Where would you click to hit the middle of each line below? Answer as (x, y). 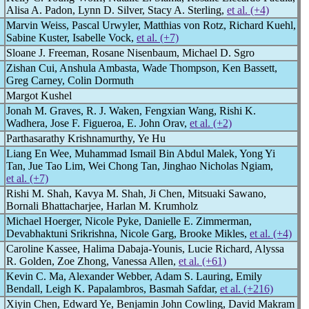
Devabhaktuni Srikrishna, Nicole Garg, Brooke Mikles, (128, 233)
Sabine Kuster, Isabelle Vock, (71, 38)
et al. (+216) (247, 289)
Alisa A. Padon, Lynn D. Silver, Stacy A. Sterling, (117, 10)
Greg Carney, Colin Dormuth (70, 80)
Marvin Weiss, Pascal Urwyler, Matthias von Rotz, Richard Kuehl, (151, 25)
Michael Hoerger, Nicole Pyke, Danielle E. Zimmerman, (129, 221)
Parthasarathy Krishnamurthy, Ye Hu (86, 138)
